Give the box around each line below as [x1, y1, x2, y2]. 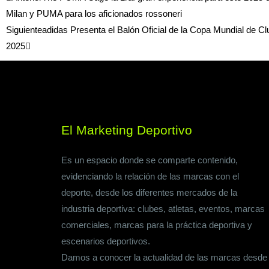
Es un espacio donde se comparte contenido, [61, 155, 238, 166]
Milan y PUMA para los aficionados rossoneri [6, 8, 182, 19]
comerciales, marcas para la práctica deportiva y [61, 220, 252, 231]
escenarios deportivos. [61, 236, 150, 247]
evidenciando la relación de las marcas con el [61, 171, 239, 182]
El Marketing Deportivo [61, 123, 192, 138]
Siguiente [6, 25, 42, 35]
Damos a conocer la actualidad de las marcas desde [61, 252, 267, 263]
